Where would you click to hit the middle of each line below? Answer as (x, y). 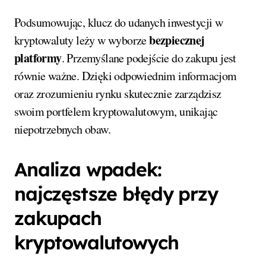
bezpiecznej (177, 40)
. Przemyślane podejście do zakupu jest (149, 58)
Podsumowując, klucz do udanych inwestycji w (119, 22)
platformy (38, 58)
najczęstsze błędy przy (116, 193)
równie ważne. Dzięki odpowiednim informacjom (126, 75)
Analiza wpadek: (88, 169)
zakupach (58, 218)
